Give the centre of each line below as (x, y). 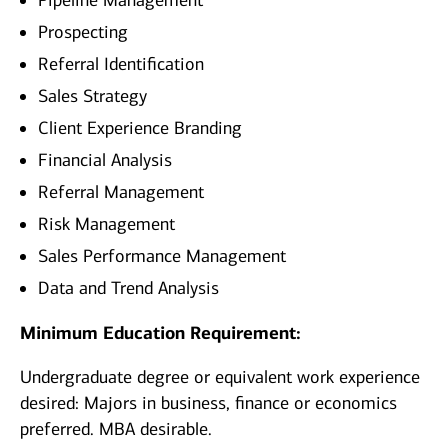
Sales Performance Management (162, 256)
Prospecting (83, 32)
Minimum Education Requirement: (160, 333)
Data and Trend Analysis (128, 288)
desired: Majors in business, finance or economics (208, 403)
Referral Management (121, 192)
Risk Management (106, 224)
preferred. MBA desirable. (116, 429)
